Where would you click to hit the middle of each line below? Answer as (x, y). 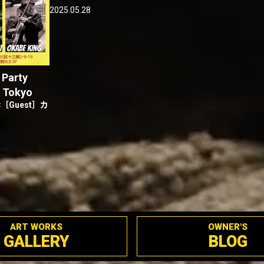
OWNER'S (228, 227)
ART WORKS (36, 227)
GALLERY (36, 242)
